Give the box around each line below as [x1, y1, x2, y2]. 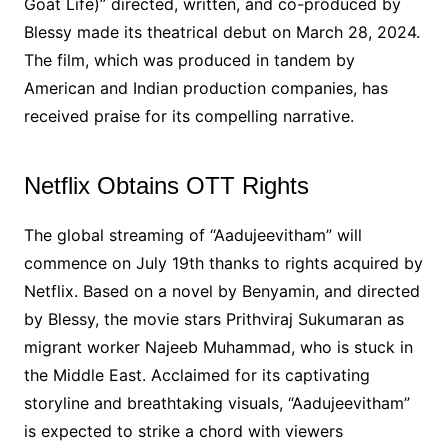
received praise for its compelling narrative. [23, 105, 354, 126]
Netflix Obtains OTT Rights [23, 171, 309, 199]
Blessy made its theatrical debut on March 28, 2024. [23, 21, 420, 42]
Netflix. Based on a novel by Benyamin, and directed [23, 280, 420, 301]
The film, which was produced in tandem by [23, 49, 355, 70]
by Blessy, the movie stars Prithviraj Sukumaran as [23, 308, 404, 329]
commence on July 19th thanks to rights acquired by [23, 252, 423, 273]
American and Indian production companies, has [23, 77, 388, 98]
